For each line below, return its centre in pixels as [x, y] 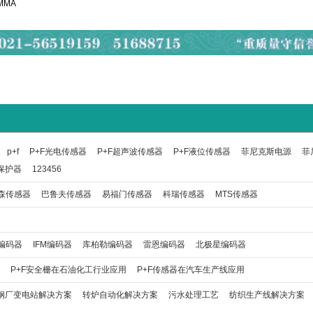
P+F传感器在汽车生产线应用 [191, 269]
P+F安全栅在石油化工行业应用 [68, 269]
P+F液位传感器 [202, 151]
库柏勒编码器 [108, 244]
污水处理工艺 [194, 294]
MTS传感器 [236, 194]
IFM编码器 [52, 244]
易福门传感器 [127, 194]
